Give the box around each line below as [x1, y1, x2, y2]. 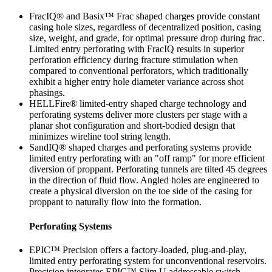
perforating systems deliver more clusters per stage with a [29, 109, 247, 120]
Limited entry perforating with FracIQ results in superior [29, 44, 244, 55]
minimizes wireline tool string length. [29, 131, 171, 142]
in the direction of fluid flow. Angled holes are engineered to [29, 175, 259, 186]
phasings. [29, 87, 65, 98]
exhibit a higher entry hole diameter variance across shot [29, 76, 243, 87]
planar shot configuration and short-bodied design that [29, 120, 235, 131]
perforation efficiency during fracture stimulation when [29, 55, 238, 66]
